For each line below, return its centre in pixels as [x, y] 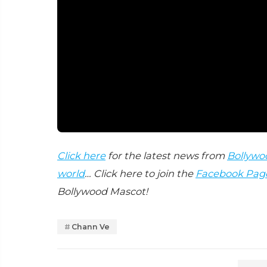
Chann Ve [91, 226]
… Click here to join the [140, 173]
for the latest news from [166, 155]
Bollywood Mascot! [103, 191]
